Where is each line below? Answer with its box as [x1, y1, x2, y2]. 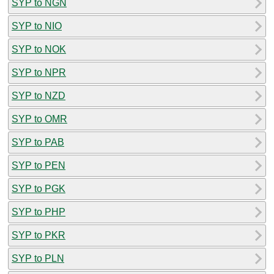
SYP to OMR [12, 113, 67, 124]
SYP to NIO [12, 20, 62, 31]
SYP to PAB [12, 136, 64, 147]
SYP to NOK [12, 43, 66, 54]
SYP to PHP [12, 206, 65, 217]
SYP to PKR [12, 229, 65, 240]
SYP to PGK [12, 183, 65, 194]
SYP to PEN [12, 160, 65, 171]
